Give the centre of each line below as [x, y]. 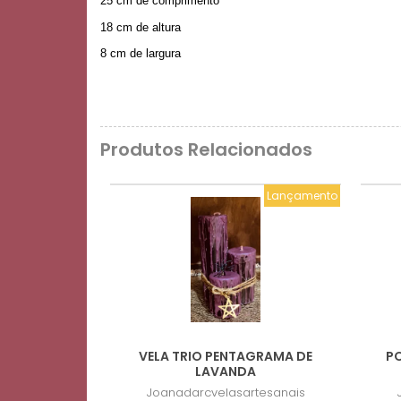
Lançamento [302, 195]
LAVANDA [226, 372]
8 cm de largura [141, 54]
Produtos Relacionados [206, 150]
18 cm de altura [141, 27]
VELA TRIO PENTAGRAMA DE [226, 357]
